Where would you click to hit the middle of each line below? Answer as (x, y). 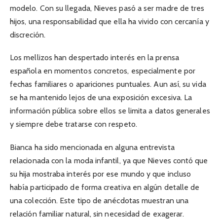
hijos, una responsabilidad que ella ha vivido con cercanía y (110, 22)
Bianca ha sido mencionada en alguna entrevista (92, 147)
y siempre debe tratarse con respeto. (74, 124)
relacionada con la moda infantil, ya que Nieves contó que (109, 160)
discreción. (28, 35)
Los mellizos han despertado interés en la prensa (94, 58)
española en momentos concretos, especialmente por (103, 71)
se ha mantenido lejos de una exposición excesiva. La (101, 98)
